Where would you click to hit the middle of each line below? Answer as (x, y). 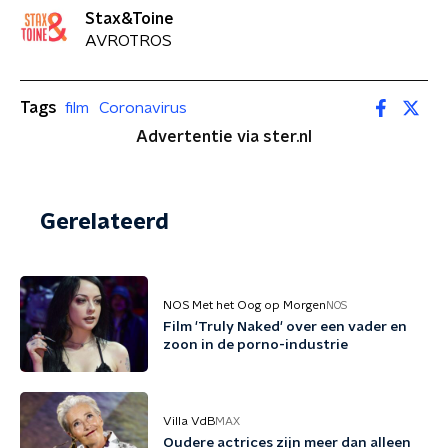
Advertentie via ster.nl (224, 137)
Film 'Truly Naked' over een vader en (285, 327)
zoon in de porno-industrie (255, 345)
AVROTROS (128, 40)
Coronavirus (143, 107)
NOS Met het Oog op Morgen (244, 305)
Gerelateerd (104, 222)
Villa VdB (189, 421)
